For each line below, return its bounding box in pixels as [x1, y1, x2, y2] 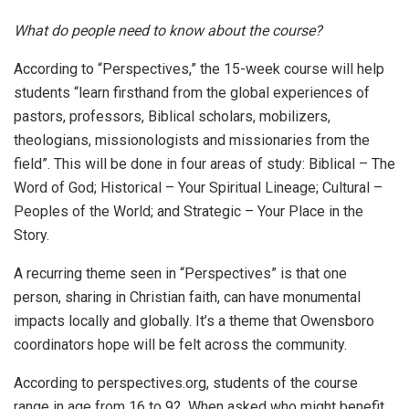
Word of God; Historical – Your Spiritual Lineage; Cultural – [14, 178, 383, 196]
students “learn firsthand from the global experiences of [14, 83, 370, 101]
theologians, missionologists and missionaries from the [14, 131, 370, 149]
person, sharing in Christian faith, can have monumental [14, 288, 361, 306]
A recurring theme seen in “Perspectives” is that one [14, 264, 347, 282]
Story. [14, 225, 49, 244]
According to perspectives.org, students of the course [14, 373, 358, 392]
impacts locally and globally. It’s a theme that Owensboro [14, 311, 374, 330]
